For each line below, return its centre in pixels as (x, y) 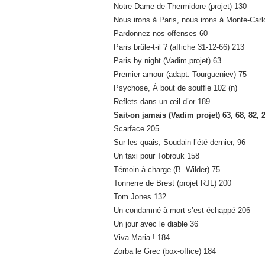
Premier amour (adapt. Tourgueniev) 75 (180, 75)
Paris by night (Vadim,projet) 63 (167, 61)
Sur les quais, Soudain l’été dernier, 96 (180, 143)
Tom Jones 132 (140, 197)
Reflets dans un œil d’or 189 (162, 102)
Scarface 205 (136, 129)
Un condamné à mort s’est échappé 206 (182, 211)
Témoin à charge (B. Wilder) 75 (167, 170)
